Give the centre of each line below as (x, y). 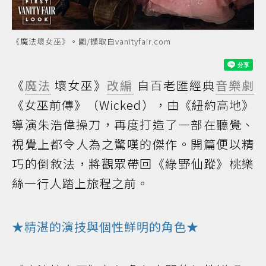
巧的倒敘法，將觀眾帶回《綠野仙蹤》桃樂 (133, 164)
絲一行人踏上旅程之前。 (80, 183)
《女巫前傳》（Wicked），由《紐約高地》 (133, 105)
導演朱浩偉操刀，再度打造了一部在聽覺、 (133, 125)
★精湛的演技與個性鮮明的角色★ (105, 227)
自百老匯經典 (174, 85)
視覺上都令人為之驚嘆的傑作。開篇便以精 (133, 144)
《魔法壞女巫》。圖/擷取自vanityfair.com (91, 42)
